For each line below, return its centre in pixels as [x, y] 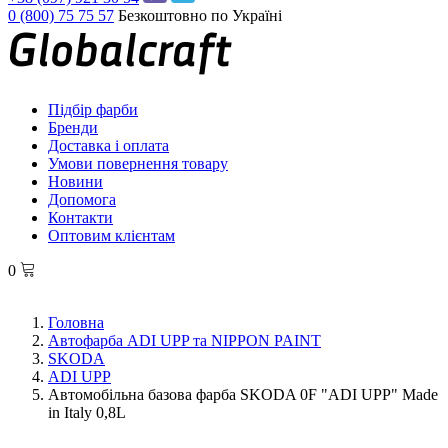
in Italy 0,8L [87, 412]
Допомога [82, 199]
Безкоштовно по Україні [200, 15]
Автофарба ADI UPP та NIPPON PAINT [184, 340]
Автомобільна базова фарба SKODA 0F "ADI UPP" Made [243, 394]
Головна [76, 322]
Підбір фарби [93, 109]
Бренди [73, 127]
